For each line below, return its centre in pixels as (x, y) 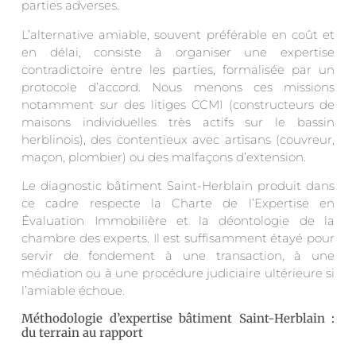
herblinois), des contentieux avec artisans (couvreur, (178, 139)
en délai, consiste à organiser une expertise (178, 52)
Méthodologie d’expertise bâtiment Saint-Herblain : (178, 318)
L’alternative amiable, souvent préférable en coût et (178, 34)
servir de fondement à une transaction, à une (178, 256)
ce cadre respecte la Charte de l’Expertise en (178, 203)
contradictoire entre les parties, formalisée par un (178, 69)
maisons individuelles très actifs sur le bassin (178, 122)
